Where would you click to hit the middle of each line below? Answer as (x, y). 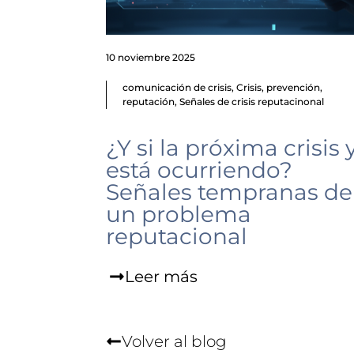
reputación (149, 102)
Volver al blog (175, 341)
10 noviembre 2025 (151, 57)
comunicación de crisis (177, 87)
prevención (294, 87)
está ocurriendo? (200, 170)
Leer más (162, 277)
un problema (179, 214)
